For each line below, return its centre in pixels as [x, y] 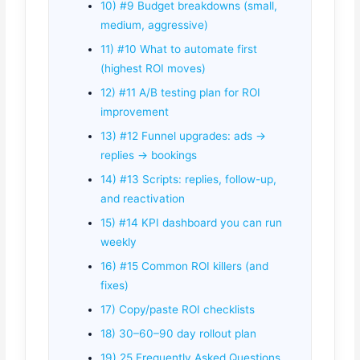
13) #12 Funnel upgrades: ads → [184, 136]
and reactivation [143, 199]
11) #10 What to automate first [179, 49]
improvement [135, 112]
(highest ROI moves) [153, 69]
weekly [119, 242]
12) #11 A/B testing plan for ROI [181, 93]
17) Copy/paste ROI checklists [178, 310]
